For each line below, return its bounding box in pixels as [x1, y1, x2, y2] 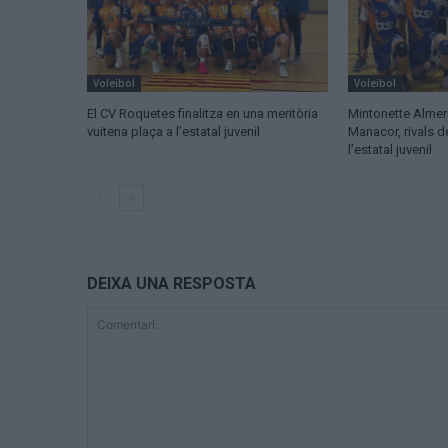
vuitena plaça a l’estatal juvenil [87, 124, 260, 140]
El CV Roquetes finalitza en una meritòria [87, 106, 318, 122]
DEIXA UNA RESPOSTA [87, 274, 256, 294]
